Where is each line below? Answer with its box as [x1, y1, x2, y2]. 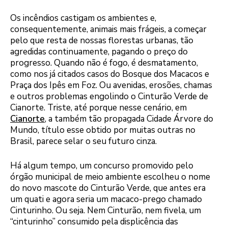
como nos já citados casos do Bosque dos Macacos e [10, 68, 209, 80]
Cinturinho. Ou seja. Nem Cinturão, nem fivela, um [10, 204, 201, 216]
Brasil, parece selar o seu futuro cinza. [10, 135, 157, 148]
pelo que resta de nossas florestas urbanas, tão [10, 35, 193, 47]
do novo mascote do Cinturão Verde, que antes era [10, 182, 206, 194]
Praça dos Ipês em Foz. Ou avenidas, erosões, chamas [10, 79, 212, 92]
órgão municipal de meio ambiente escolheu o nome [10, 170, 210, 183]
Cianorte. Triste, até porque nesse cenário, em [10, 102, 187, 114]
